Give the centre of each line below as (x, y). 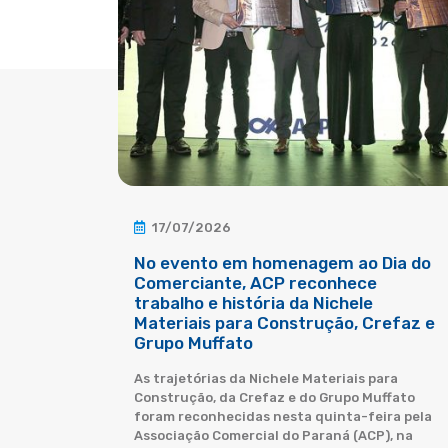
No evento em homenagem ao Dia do (282, 263)
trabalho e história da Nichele (253, 303)
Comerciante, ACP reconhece (255, 283)
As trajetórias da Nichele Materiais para (266, 378)
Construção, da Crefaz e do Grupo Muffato (274, 397)
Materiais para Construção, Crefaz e (284, 323)
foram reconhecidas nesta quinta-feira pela (283, 416)
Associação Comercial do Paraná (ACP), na (273, 435)
